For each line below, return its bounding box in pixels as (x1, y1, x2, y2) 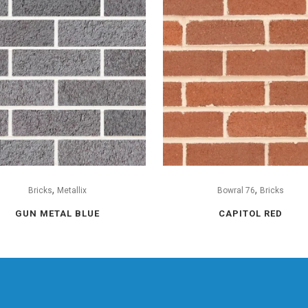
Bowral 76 (217, 185, 256, 195)
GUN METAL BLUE (14, 208, 100, 219)
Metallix (56, 185, 87, 195)
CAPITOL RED (219, 208, 283, 219)
